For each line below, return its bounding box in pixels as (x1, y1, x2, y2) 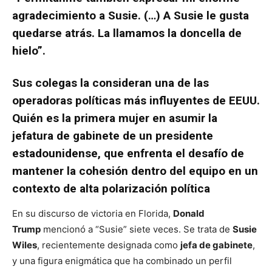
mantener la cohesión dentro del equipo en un (12, 164, 258, 178)
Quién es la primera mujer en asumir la (12, 111, 217, 126)
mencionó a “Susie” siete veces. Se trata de (41, 223, 233, 236)
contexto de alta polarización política (12, 182, 210, 196)
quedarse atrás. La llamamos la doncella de (12, 26, 242, 41)
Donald (173, 208, 205, 220)
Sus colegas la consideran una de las (12, 76, 209, 90)
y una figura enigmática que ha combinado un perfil (12, 255, 232, 267)
